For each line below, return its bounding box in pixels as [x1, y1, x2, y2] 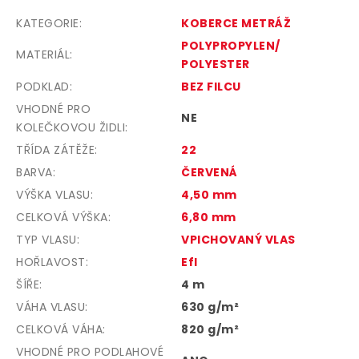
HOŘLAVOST [16, 254, 86, 271]
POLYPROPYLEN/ [181, 38, 280, 54]
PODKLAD [16, 79, 70, 95]
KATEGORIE [16, 15, 79, 32]
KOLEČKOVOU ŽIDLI [16, 119, 125, 136]
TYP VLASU [16, 232, 77, 248]
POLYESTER [181, 56, 250, 73]
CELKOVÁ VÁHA [16, 321, 103, 338]
